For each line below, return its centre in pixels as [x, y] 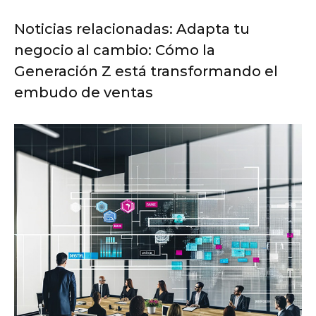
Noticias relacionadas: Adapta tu [132, 29]
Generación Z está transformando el [146, 71]
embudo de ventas [84, 92]
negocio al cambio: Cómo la [115, 50]
